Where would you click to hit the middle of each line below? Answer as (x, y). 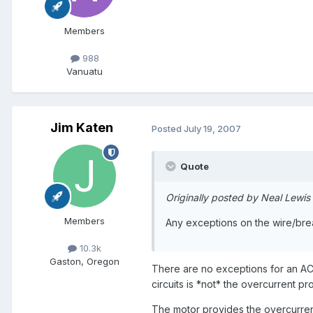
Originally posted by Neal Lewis (238, 198)
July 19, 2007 (212, 128)
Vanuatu (85, 72)
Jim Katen (82, 128)
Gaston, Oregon (85, 262)
